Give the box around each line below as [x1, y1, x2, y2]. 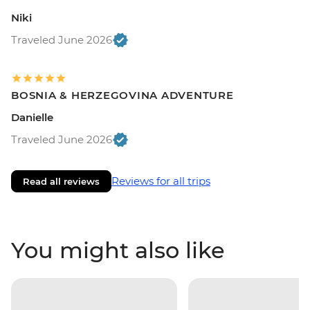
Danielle [11, 111, 53, 125]
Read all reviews [23, 176, 100, 188]
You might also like [11, 237, 225, 264]
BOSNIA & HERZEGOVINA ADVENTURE [11, 89, 234, 102]
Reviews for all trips [111, 174, 210, 188]
